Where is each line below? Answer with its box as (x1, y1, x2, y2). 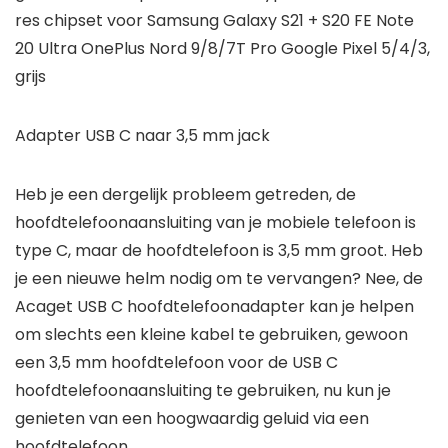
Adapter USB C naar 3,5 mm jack (15, 124, 270, 148)
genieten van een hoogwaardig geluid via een (15, 407, 369, 431)
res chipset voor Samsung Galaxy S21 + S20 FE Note (15, 9, 414, 33)
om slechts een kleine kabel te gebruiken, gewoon (15, 323, 408, 347)
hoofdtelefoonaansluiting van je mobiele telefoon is (15, 211, 416, 235)
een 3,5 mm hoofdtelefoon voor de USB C (15, 351, 338, 375)
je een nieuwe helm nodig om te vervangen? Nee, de (15, 267, 423, 291)
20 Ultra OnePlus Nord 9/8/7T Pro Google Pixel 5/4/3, (15, 37, 430, 61)
